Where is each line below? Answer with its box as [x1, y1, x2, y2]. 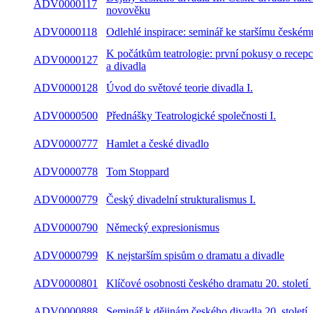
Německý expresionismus [106, 221, 219, 233]
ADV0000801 [34, 277, 98, 289]
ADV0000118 [34, 26, 97, 38]
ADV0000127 [34, 54, 98, 66]
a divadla [106, 60, 146, 72]
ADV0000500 [34, 110, 98, 122]
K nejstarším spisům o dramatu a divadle [106, 249, 284, 261]
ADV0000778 [34, 166, 98, 177]
